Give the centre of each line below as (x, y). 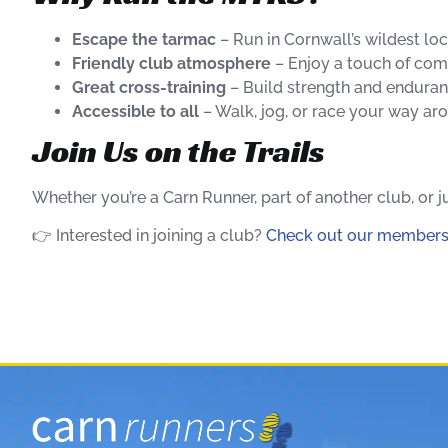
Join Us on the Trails (178, 150)
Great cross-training (149, 87)
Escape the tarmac (144, 39)
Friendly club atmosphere (171, 63)
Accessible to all (135, 111)
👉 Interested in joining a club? (149, 236)
